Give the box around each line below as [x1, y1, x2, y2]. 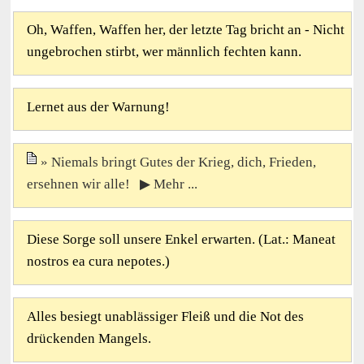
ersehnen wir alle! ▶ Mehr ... [26, 175, 197, 192]
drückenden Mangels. [26, 330, 151, 346]
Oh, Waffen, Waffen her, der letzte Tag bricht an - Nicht [26, 22, 344, 38]
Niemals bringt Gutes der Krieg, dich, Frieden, [50, 154, 316, 170]
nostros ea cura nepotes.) [26, 253, 170, 269]
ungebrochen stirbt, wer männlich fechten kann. [26, 44, 301, 60]
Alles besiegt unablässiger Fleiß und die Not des [26, 308, 304, 324]
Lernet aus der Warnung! [26, 98, 170, 115]
